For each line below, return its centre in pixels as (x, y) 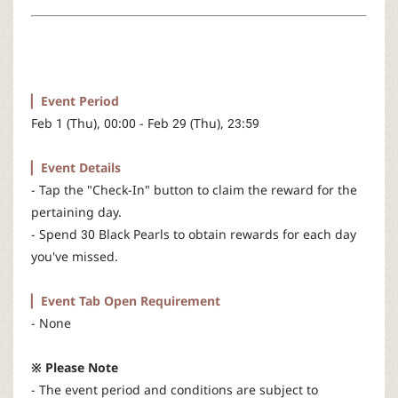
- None (51, 323)
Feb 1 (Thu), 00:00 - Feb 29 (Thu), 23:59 (145, 123)
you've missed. (75, 257)
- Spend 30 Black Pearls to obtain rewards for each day (194, 235)
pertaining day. (76, 212)
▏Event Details (76, 168)
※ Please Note (75, 368)
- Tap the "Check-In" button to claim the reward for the (194, 190)
